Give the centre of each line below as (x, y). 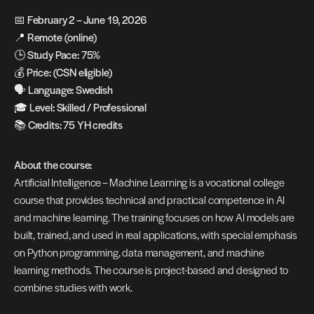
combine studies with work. (73, 287)
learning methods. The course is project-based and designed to (151, 270)
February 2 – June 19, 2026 (87, 20)
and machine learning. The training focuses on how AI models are (154, 217)
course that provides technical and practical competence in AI (150, 200)
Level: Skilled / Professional (88, 107)
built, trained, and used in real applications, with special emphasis (156, 235)
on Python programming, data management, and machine (139, 252)
